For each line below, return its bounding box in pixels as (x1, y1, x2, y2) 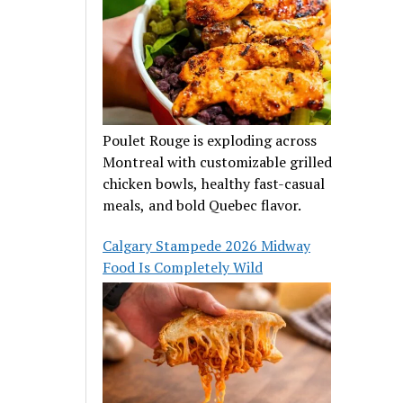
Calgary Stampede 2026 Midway (103, 236, 311, 256)
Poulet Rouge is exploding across (103, 130, 318, 151)
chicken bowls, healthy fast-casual (103, 174, 326, 194)
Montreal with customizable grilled (103, 152, 333, 173)
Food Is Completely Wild (103, 257, 264, 278)
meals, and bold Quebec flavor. (103, 195, 302, 216)
